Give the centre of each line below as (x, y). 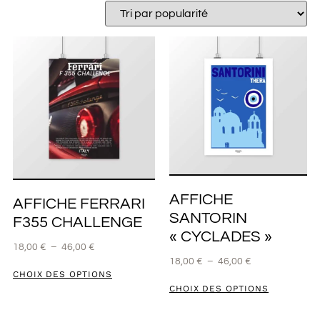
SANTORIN (208, 219)
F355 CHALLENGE (77, 223)
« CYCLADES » (220, 237)
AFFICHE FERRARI (79, 204)
